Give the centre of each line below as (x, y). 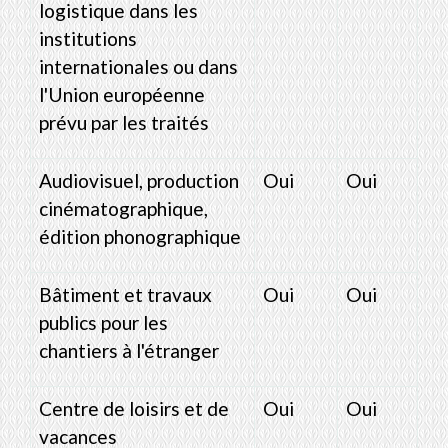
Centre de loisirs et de (134, 408)
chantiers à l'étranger (129, 350)
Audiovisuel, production (139, 180)
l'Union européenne (122, 94)
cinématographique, (123, 208)
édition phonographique (140, 236)
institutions (88, 38)
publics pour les (103, 322)
